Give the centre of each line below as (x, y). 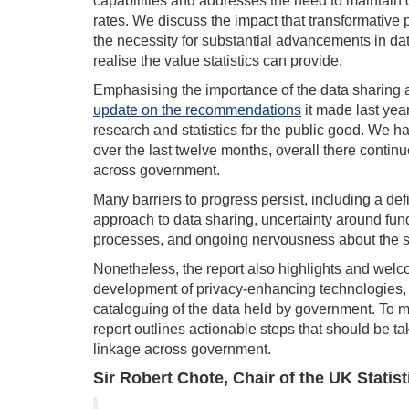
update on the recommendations (197, 110)
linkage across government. (182, 350)
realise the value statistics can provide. (218, 61)
